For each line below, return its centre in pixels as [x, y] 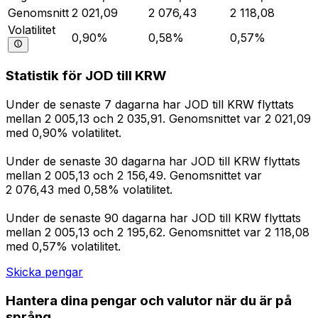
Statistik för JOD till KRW [86, 76]
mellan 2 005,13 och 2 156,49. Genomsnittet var [134, 176]
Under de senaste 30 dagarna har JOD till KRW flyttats [153, 161]
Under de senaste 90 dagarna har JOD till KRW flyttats [153, 218]
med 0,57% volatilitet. [63, 247]
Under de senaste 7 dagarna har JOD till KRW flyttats [150, 105]
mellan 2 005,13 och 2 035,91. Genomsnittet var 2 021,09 [158, 119]
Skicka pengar [44, 272]
